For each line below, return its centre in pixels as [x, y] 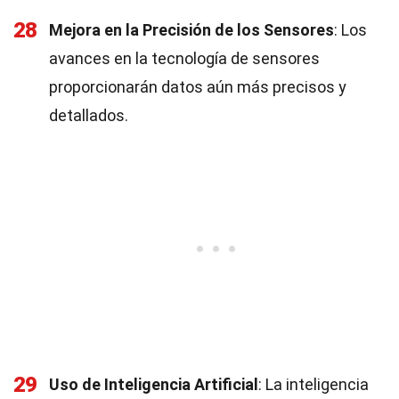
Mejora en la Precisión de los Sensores [191, 30]
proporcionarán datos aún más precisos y [198, 87]
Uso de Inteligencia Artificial [154, 384]
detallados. [89, 115]
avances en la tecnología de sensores [184, 58]
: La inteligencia [313, 384]
